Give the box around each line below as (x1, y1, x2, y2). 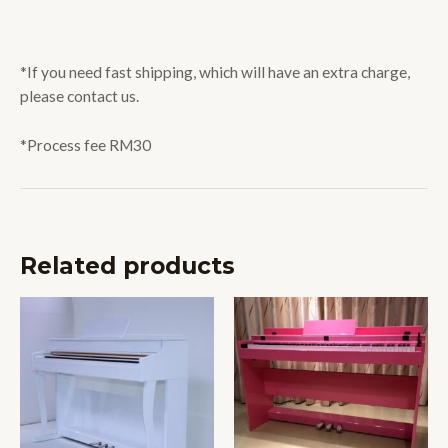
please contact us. (20, 87, 139, 106)
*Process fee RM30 (20, 135, 151, 154)
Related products (20, 251, 235, 281)
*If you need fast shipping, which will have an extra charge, (20, 63, 410, 82)
